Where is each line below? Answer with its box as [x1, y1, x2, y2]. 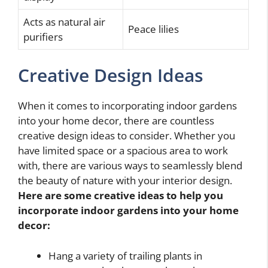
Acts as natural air [23, 14, 105, 29]
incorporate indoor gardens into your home [18, 203, 239, 218]
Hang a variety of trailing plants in [48, 248, 202, 263]
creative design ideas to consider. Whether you [18, 129, 235, 143]
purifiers [23, 29, 63, 44]
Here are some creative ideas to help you [18, 188, 223, 203]
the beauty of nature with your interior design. [18, 173, 232, 188]
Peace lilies [128, 22, 179, 36]
